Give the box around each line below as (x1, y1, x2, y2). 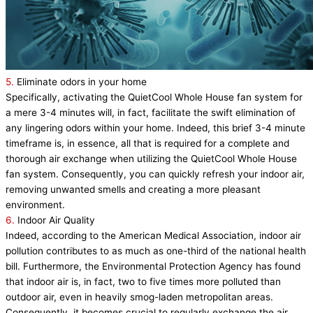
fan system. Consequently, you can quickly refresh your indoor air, (6, 168, 305, 180)
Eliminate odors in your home (17, 76, 147, 88)
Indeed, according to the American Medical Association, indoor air (6, 230, 301, 242)
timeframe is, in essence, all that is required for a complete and (6, 138, 289, 150)
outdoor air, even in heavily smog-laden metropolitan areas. (6, 291, 273, 303)
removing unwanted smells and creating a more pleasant (6, 184, 261, 196)
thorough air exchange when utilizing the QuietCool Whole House (6, 153, 297, 165)
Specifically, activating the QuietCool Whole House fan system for (6, 92, 303, 103)
